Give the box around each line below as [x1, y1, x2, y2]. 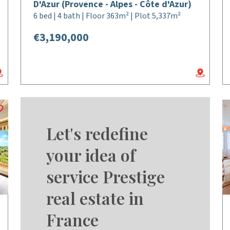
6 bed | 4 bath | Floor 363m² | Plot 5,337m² [33, 10, 181, 22]
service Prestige [46, 165, 165, 187]
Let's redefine [46, 122, 148, 144]
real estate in [46, 187, 144, 209]
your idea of [46, 144, 136, 166]
